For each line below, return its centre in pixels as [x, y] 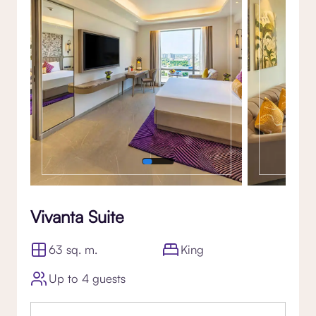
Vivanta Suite [77, 217]
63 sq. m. [73, 250]
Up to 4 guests [87, 279]
